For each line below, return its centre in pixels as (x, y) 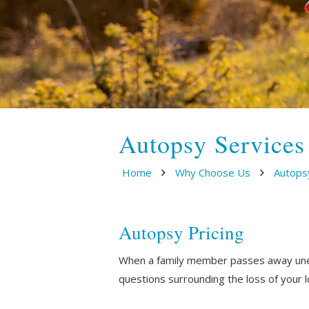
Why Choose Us (213, 172)
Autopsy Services (212, 143)
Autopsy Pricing (181, 232)
